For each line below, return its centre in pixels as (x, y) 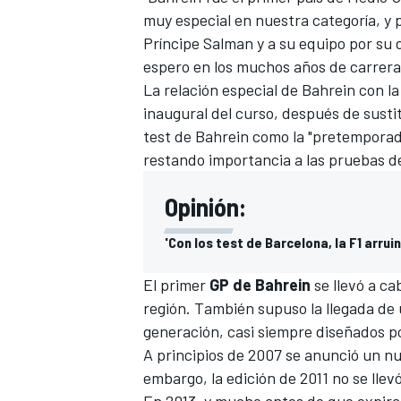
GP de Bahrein (260, 284)
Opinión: (205, 206)
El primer (176, 284)
